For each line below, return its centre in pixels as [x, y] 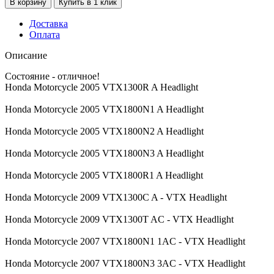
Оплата [45, 34]
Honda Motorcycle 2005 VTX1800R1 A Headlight [104, 175]
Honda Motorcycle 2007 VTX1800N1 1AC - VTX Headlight [125, 241]
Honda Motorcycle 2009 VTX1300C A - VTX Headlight [116, 197]
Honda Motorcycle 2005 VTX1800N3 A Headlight [104, 153]
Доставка [49, 23]
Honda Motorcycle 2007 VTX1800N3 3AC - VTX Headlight [125, 263]
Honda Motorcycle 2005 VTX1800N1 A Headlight [104, 109]
